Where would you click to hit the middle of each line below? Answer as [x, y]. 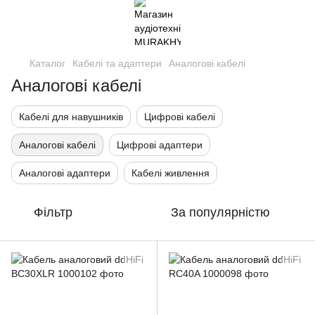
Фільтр [53, 212]
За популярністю [220, 212]
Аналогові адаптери [65, 173]
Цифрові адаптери [160, 145]
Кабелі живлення [171, 173]
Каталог [47, 63]
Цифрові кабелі [180, 117]
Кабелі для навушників [71, 117]
